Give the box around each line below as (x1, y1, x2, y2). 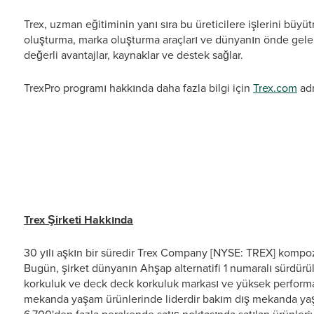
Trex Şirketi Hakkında (24, 212, 133, 228)
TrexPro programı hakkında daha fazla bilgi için (24, 80, 253, 96)
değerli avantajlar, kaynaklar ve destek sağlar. (24, 47, 243, 63)
